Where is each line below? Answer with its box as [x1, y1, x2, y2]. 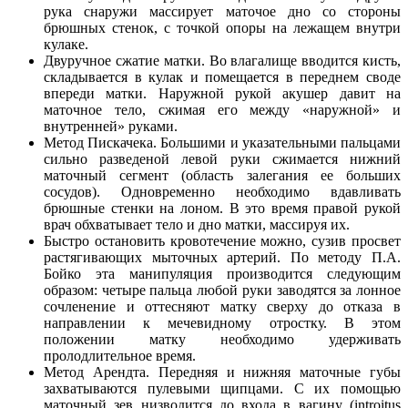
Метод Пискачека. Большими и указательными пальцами [44, 134, 401, 150]
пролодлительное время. [44, 347, 196, 363]
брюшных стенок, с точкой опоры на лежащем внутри [44, 19, 401, 36]
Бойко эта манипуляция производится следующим [44, 265, 401, 281]
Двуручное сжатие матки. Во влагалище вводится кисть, [44, 52, 401, 68]
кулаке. [44, 36, 88, 52]
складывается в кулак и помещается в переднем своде [44, 68, 401, 85]
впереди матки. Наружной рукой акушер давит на [44, 85, 401, 101]
